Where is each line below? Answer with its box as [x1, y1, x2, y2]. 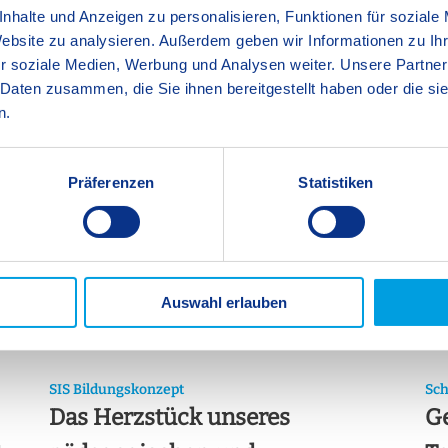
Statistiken [298, 173, 374, 191]
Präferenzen [67, 173, 155, 191]
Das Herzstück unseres [48, 404, 290, 432]
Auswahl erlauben [161, 293, 287, 311]
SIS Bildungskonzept [48, 381, 184, 399]
